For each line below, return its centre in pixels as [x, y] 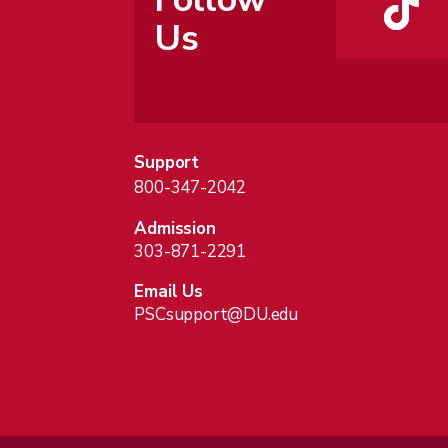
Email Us [168, 291]
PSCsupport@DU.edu [216, 314]
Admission [175, 228]
